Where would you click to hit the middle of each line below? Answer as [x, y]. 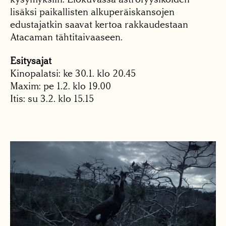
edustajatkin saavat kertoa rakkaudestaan [99, 25]
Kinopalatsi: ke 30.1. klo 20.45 [73, 74]
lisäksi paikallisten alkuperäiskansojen [92, 12]
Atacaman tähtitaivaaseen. [66, 37]
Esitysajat [31, 61]
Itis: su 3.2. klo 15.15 [52, 99]
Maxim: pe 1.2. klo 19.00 [61, 86]
